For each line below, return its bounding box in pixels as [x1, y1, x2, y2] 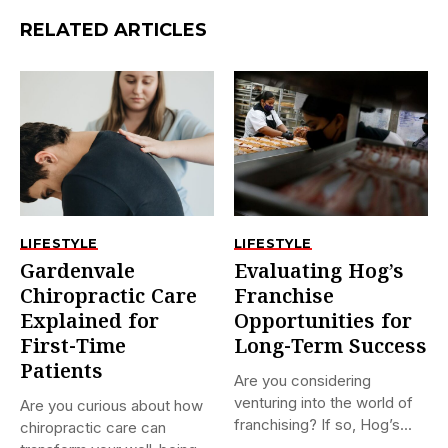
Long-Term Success [234, 333, 427, 363]
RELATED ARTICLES [20, 18, 207, 41]
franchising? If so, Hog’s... [234, 415, 412, 435]
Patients [20, 358, 103, 388]
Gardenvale [20, 258, 135, 288]
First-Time [20, 333, 126, 363]
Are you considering [234, 371, 371, 391]
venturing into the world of [234, 393, 413, 413]
